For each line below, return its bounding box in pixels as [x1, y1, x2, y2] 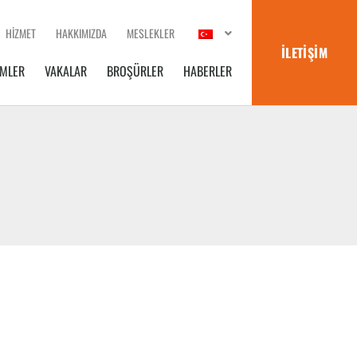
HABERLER [183, 61, 232, 80]
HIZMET [6, 24, 36, 41]
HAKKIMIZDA [56, 24, 107, 41]
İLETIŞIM [280, 42, 328, 62]
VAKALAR [45, 61, 87, 80]
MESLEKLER [127, 24, 175, 41]
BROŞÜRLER [107, 61, 163, 80]
